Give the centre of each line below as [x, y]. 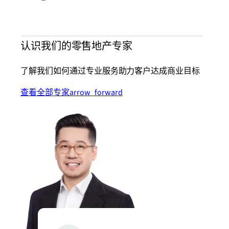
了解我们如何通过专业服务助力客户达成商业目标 [110, 71]
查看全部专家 [45, 93]
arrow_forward [96, 93]
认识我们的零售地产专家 [76, 47]
